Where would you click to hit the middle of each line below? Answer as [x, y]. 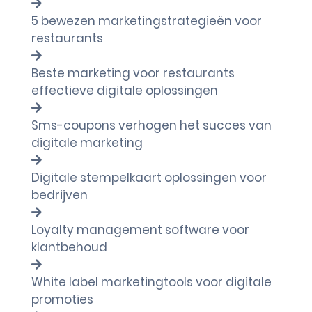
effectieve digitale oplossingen [125, 91]
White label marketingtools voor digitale [151, 282]
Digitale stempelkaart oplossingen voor [149, 178]
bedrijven [60, 195]
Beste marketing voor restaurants [133, 73]
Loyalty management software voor [140, 230]
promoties [62, 299]
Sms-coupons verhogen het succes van [151, 125]
